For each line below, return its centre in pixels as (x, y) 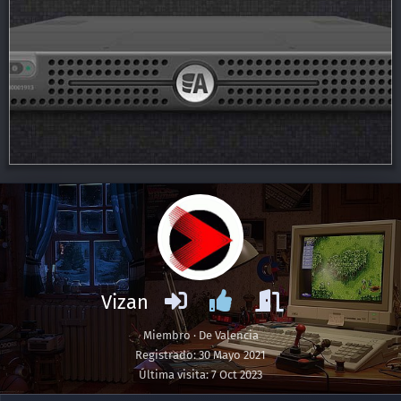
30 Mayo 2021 (232, 354)
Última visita (172, 374)
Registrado (164, 354)
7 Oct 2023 (237, 374)
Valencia (236, 335)
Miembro (166, 335)
